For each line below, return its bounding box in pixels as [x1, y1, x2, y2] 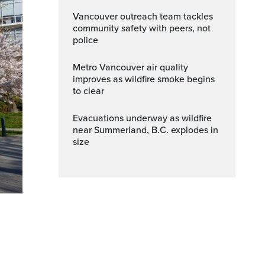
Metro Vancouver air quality [73, 62, 80, 73]
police [73, 34, 98, 46]
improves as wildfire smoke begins [73, 73, 215, 85]
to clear [73, 85, 104, 97]
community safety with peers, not [73, 22, 211, 34]
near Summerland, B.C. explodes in [73, 124, 218, 136]
